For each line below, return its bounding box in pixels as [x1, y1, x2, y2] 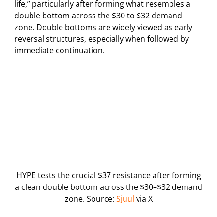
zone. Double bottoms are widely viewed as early [15, 21, 192, 32]
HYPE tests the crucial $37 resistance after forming [16, 170, 201, 181]
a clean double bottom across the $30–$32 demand [15, 181, 202, 192]
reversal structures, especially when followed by [15, 33, 189, 44]
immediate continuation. [15, 45, 105, 56]
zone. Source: [64, 193, 116, 204]
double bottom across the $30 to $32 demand [15, 10, 182, 21]
